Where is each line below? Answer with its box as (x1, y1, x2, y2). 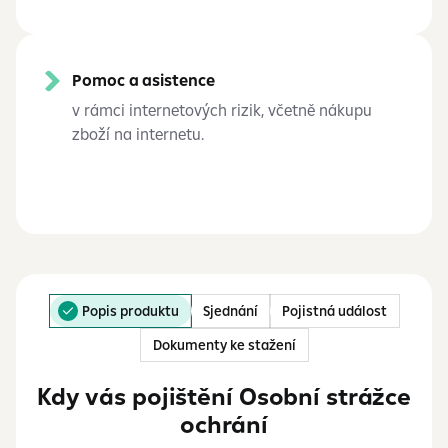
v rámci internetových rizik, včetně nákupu (72, 100, 372, 120)
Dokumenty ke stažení (152, 336, 296, 354)
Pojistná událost (281, 302, 387, 320)
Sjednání (202, 302, 258, 320)
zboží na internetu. (72, 124, 204, 144)
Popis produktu (81, 302, 179, 320)
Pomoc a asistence (72, 70, 215, 90)
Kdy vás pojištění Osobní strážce (36, 381, 412, 411)
